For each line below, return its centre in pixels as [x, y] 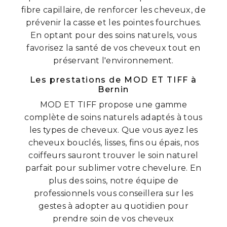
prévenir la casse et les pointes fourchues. [113, 22]
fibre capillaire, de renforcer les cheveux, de [113, 10]
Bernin [113, 89]
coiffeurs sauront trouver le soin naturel [113, 155]
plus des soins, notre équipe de [113, 180]
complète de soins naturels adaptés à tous [113, 117]
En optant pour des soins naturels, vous [113, 35]
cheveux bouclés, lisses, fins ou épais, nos [113, 142]
